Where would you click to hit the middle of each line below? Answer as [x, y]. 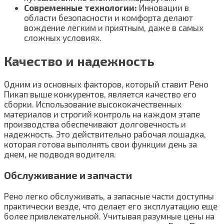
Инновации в [163, 8]
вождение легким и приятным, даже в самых [114, 28]
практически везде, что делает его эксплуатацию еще [111, 206]
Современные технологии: [80, 8]
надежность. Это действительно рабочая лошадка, [105, 134]
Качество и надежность [79, 61]
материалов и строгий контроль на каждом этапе [102, 114]
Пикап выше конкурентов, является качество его [100, 94]
